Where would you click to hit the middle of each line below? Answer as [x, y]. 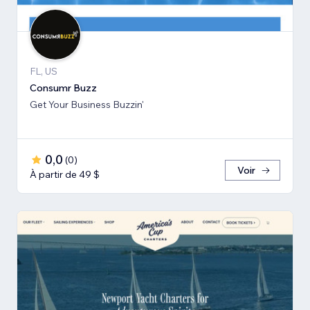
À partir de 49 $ [65, 175]
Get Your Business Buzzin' [87, 105]
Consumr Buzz [63, 88]
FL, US [44, 72]
